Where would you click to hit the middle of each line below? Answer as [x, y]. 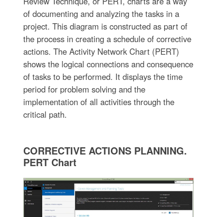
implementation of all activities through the [99, 102]
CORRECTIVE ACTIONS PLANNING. [105, 151]
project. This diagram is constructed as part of [105, 26]
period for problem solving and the [84, 89]
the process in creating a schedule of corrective [107, 39]
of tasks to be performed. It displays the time [103, 77]
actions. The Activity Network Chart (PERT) [101, 52]
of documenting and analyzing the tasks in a [101, 14]
